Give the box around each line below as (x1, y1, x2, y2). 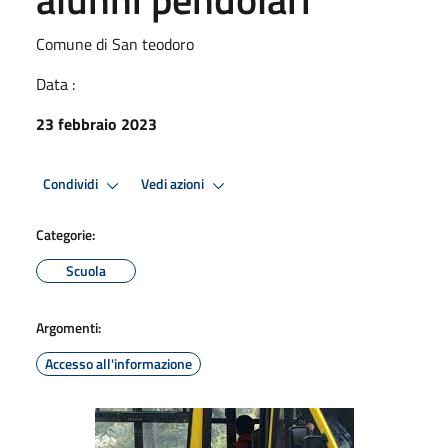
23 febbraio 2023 (36, 111, 157, 136)
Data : (36, 71, 75, 96)
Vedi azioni (141, 173, 207, 196)
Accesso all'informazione (45, 352, 192, 374)
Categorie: (36, 223, 95, 245)
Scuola (66, 259, 106, 281)
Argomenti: (36, 316, 101, 338)
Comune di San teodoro (36, 31, 194, 56)
